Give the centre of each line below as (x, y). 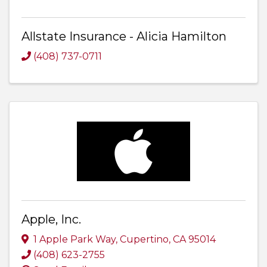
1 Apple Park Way (74, 239)
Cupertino (144, 239)
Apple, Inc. (51, 219)
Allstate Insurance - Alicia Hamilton (124, 36)
